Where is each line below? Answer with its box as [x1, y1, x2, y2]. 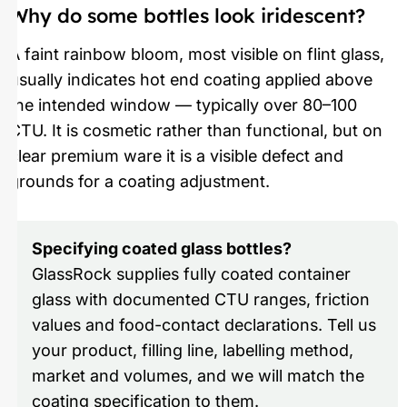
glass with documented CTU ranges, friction [31, 290, 370, 310]
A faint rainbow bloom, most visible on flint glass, [9, 44, 384, 64]
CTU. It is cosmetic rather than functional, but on [9, 120, 382, 140]
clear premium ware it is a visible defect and [9, 145, 343, 165]
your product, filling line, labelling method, [31, 341, 353, 361]
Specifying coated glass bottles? [31, 239, 292, 259]
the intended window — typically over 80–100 [9, 94, 357, 114]
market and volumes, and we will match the [31, 366, 364, 386]
